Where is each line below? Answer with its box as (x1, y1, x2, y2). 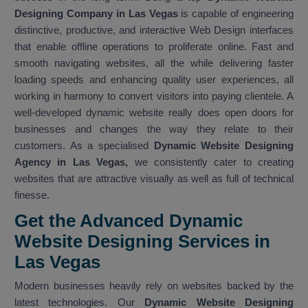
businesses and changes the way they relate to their (14, 123, 294, 135)
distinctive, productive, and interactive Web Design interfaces (14, 24, 294, 36)
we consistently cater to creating (128, 156, 294, 168)
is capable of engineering (177, 8, 294, 20)
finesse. (14, 189, 49, 201)
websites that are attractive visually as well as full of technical (14, 173, 294, 185)
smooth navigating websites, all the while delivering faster (14, 57, 294, 69)
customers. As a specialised (14, 140, 148, 152)
